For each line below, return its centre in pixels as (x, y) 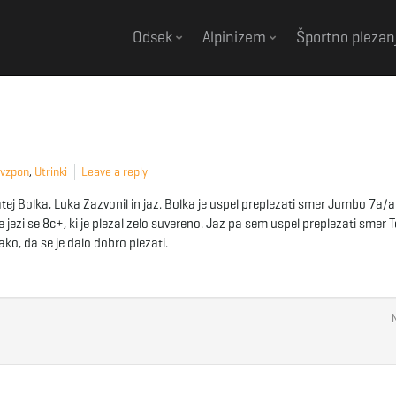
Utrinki (51, 172)
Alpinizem (236, 37)
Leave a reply (114, 172)
